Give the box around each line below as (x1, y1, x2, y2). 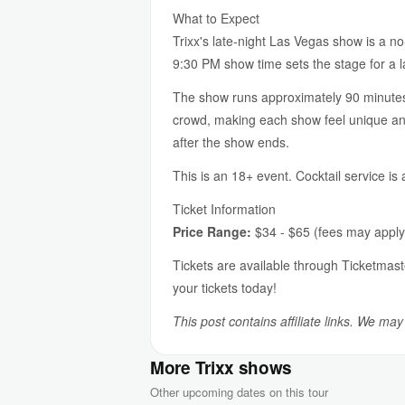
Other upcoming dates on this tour (150, 383, 328, 400)
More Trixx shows (150, 355, 293, 380)
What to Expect (173, 9, 259, 27)
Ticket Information (173, 200, 276, 218)
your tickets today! (173, 278, 277, 297)
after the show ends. (173, 133, 289, 151)
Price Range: (173, 222, 251, 240)
